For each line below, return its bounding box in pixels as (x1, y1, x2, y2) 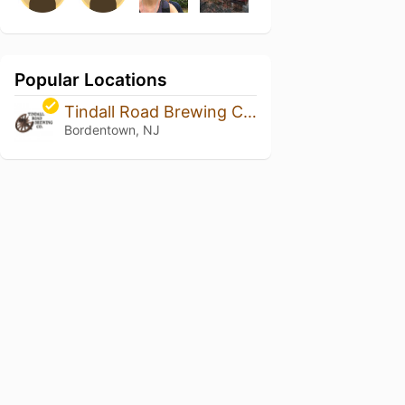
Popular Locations (14, 69, 167, 90)
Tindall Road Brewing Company (242, 102, 257, 121)
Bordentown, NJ (63, 122, 160, 137)
